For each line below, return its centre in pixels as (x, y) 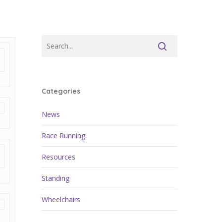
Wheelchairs (61, 199)
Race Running (64, 136)
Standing (56, 178)
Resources (59, 157)
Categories (61, 91)
